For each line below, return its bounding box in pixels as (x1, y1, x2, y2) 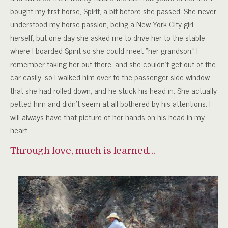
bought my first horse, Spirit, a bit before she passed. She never (10, 4, 216, 18)
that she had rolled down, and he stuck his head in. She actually (10, 83, 217, 97)
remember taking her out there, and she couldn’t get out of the (10, 57, 216, 71)
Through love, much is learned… (10, 145, 155, 156)
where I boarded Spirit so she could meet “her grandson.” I (10, 44, 198, 58)
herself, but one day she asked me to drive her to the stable (10, 31, 205, 44)
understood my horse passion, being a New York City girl (10, 17, 193, 31)
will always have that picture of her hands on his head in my (10, 110, 205, 124)
